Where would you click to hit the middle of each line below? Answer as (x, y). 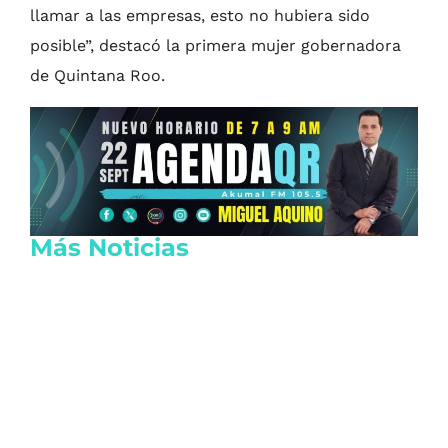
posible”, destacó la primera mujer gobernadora (215, 45)
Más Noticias (109, 247)
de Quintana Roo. (97, 75)
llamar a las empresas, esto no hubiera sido (200, 15)
